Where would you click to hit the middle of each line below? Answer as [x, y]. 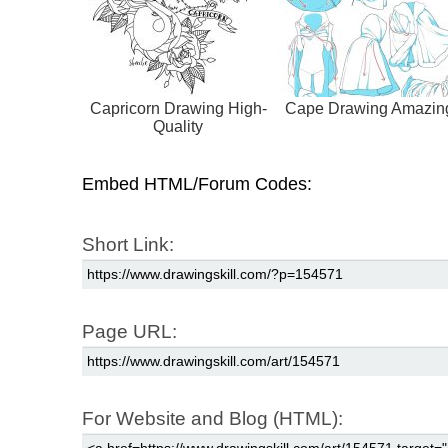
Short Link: [128, 245]
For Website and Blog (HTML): [212, 419]
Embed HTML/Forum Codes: [197, 184]
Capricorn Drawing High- [178, 109]
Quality [178, 127]
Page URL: [129, 332]
